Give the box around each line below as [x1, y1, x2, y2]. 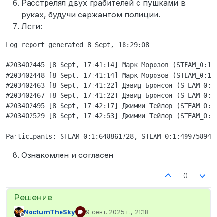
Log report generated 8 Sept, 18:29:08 [6, 41, 149, 49]
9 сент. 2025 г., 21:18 [86, 208, 149, 216]
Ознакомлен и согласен [21, 150, 113, 160]
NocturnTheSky [24, 208, 75, 216]
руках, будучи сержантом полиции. [21, 10, 160, 20]
